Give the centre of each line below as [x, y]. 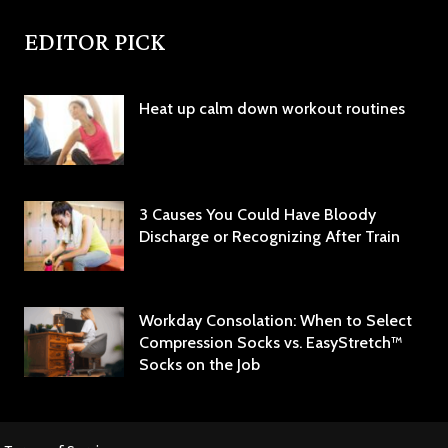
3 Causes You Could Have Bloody [257, 215]
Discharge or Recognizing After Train [269, 237]
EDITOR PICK [94, 42]
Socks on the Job [199, 365]
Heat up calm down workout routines [272, 109]
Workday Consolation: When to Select [275, 321]
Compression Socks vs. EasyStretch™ [271, 343]
